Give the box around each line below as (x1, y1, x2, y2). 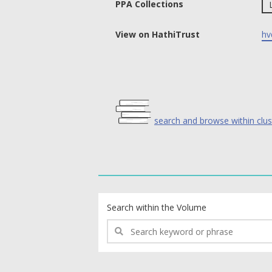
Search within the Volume (107, 202, 206, 213)
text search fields (107, 193, 174, 205)
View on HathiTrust (115, 29, 200, 40)
